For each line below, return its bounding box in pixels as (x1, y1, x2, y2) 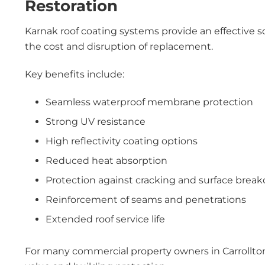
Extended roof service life (46, 214, 165, 225)
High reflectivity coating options (46, 135, 198, 147)
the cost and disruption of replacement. (25, 41, 213, 52)
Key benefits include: (25, 69, 124, 80)
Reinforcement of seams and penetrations (46, 194, 246, 205)
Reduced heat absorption (46, 155, 167, 166)
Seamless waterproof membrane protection (46, 96, 253, 108)
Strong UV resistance (46, 116, 146, 127)
